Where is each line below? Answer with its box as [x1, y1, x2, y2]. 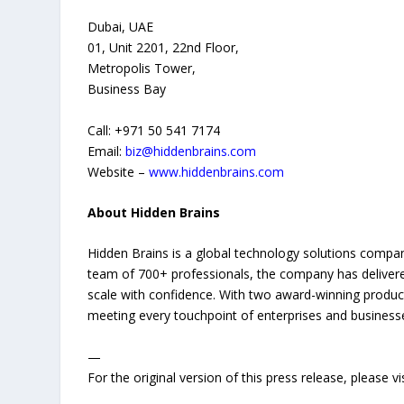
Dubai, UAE [87, 18, 154, 36]
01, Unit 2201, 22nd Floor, [87, 39, 240, 57]
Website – [87, 162, 150, 180]
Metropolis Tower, [87, 60, 197, 78]
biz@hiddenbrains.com [125, 142, 257, 160]
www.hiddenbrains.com [149, 162, 285, 180]
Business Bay [87, 80, 167, 98]
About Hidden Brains [87, 204, 221, 222]
